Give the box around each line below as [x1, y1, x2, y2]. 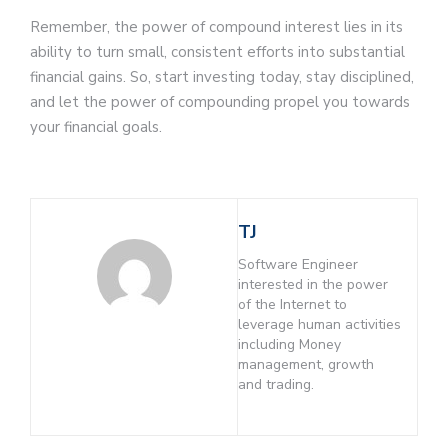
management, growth [238, 355, 375, 375]
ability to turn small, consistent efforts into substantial [30, 41, 405, 62]
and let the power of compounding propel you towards [30, 91, 410, 112]
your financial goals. [30, 116, 162, 137]
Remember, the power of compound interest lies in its [30, 16, 403, 37]
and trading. [238, 375, 315, 395]
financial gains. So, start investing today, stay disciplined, [30, 66, 414, 87]
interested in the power [238, 275, 389, 295]
